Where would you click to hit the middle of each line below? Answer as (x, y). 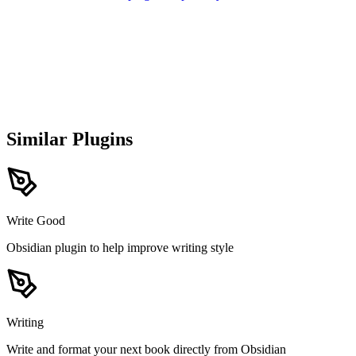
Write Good (36, 221)
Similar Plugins (70, 139)
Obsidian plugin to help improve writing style (120, 248)
